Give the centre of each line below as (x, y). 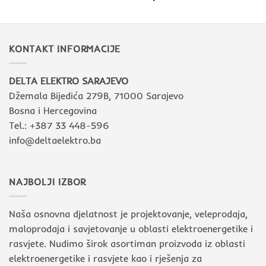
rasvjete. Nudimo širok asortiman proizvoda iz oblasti (127, 244)
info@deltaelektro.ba (55, 140)
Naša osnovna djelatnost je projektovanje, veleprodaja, (128, 214)
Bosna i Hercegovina (53, 111)
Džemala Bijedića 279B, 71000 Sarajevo (96, 96)
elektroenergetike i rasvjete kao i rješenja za (105, 259)
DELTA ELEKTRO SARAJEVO (69, 81)
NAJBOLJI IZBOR (48, 181)
